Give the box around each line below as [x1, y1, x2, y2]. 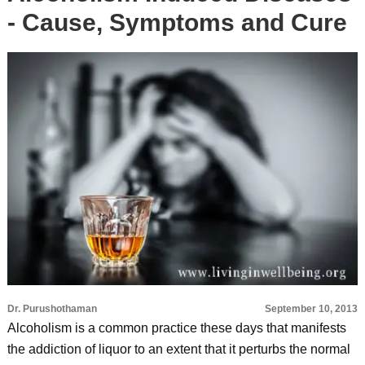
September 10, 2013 [265, 303, 358, 314]
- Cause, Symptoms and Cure [7, 9, 347, 36]
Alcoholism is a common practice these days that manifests [7, 321, 346, 335]
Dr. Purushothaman [7, 303, 97, 314]
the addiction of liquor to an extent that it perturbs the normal [7, 342, 350, 356]
